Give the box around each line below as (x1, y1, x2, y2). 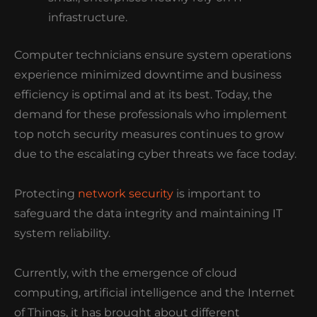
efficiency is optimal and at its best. (14, 88, 212, 102)
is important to (173, 187, 260, 201)
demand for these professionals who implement (14, 108, 287, 122)
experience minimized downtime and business (14, 68, 282, 82)
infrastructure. (48, 10, 127, 24)
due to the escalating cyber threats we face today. (14, 147, 296, 161)
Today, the (212, 88, 272, 102)
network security (78, 187, 173, 201)
